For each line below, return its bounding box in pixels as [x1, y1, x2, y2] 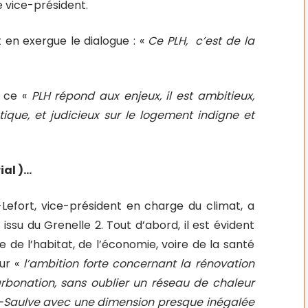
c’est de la [195, 33, 254, 49]
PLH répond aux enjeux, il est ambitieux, [31, 88, 254, 104]
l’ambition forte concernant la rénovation [19, 256, 254, 272]
